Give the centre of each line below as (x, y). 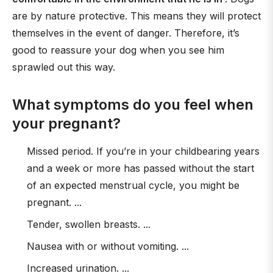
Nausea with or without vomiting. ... (108, 246)
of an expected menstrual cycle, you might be (133, 185)
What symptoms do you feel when (133, 105)
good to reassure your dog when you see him (118, 50)
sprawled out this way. (64, 67)
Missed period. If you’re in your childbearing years (143, 151)
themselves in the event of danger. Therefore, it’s (126, 33)
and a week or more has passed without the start (140, 168)
